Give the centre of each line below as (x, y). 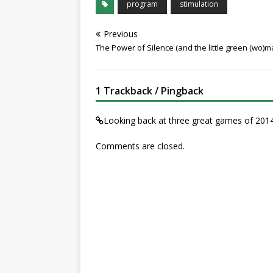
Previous (121, 34)
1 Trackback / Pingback (150, 91)
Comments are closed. (140, 146)
